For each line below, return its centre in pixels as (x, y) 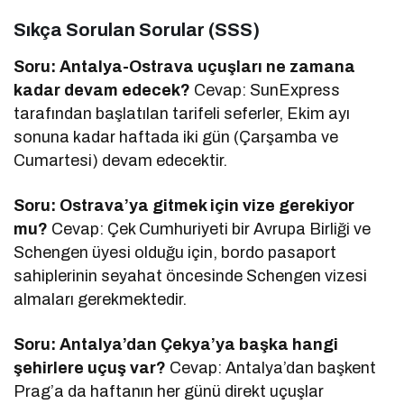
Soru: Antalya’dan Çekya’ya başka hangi (176, 344)
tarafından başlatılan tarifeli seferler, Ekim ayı (182, 113)
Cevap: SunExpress (266, 90)
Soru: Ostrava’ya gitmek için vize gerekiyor (184, 205)
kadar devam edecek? (102, 90)
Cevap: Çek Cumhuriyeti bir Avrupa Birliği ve (210, 229)
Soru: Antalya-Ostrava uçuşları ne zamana (185, 66)
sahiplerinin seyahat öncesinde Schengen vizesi (191, 275)
